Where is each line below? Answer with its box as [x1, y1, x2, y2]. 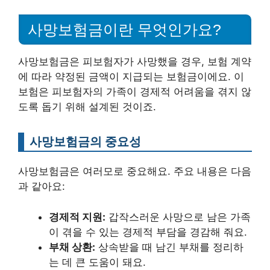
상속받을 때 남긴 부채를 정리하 [95, 240, 243, 253]
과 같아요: [18, 180, 65, 193]
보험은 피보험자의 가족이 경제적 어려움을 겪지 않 [18, 86, 251, 98]
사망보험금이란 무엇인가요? [28, 21, 221, 39]
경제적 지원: [49, 210, 105, 223]
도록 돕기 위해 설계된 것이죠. [18, 101, 156, 113]
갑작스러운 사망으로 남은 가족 [105, 210, 251, 223]
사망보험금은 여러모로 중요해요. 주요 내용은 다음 [18, 165, 251, 178]
